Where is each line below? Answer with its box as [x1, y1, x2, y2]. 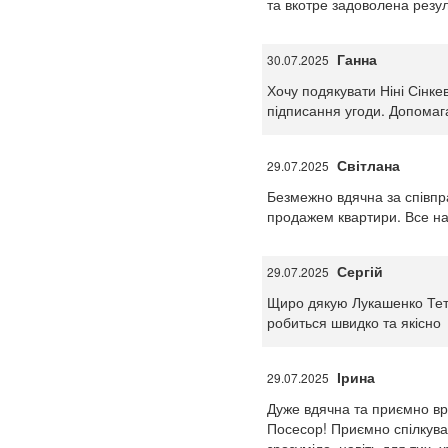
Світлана [336, 155, 400, 175]
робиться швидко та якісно [266, 312, 441, 332]
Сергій [336, 261, 383, 281]
